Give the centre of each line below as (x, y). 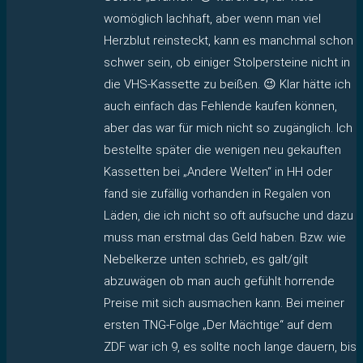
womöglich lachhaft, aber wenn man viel (212, 18)
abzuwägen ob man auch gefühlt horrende (219, 281)
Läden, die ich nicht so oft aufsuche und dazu (228, 215)
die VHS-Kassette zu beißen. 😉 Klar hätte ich (227, 84)
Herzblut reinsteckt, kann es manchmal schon (228, 40)
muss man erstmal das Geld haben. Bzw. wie (225, 237)
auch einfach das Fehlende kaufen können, (220, 106)
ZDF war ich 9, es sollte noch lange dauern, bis (230, 346)
